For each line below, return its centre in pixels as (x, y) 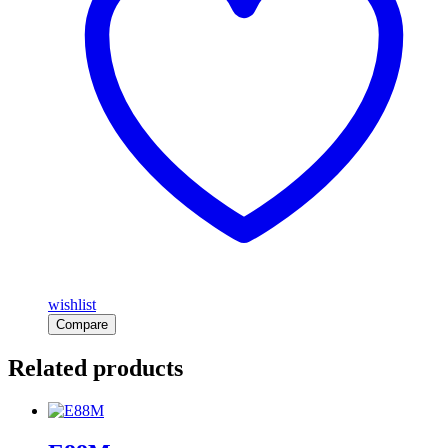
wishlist (72, 304)
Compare (82, 324)
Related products (95, 367)
